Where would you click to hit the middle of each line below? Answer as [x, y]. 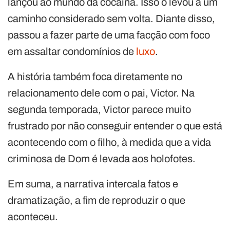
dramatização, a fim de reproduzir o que [97, 200]
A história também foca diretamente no [95, 76]
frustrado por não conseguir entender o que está [115, 126]
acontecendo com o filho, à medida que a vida [109, 142]
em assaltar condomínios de [72, 51]
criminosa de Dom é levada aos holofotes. [102, 158]
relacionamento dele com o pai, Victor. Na [101, 93]
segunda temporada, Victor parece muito [99, 109]
